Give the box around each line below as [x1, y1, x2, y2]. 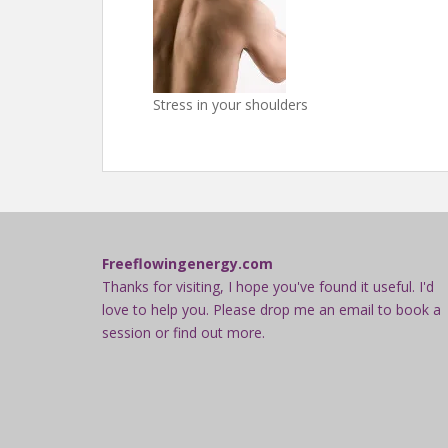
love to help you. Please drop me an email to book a [102, 300, 441, 319]
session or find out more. [102, 323, 265, 342]
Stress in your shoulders [153, 95, 308, 114]
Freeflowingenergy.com [102, 254, 273, 273]
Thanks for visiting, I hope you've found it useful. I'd [102, 277, 434, 296]
